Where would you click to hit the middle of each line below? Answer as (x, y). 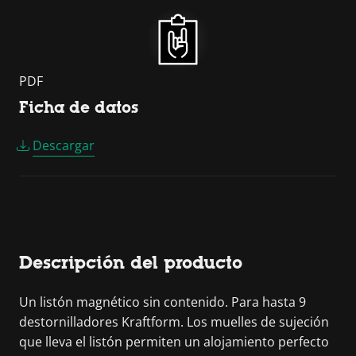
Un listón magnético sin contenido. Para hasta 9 (163, 302)
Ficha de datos (79, 107)
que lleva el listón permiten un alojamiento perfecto (174, 342)
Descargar (64, 145)
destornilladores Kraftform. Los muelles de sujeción (174, 322)
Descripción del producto (131, 263)
